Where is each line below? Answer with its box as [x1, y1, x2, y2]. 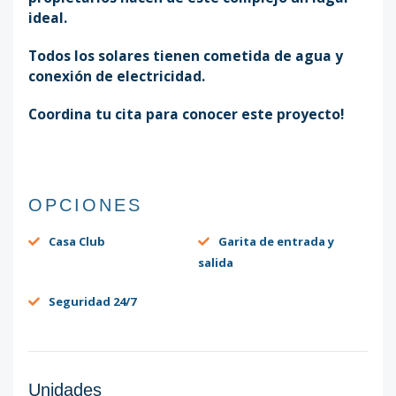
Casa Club [48, 233, 105, 250]
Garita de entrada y [217, 233, 334, 250]
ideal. [28, 7, 68, 27]
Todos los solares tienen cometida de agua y [28, 45, 344, 65]
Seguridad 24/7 [48, 293, 136, 310]
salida [198, 255, 233, 271]
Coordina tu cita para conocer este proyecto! [28, 103, 345, 124]
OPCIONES [28, 195, 143, 216]
